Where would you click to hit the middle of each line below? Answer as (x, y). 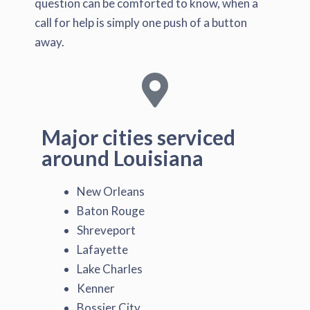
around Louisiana (122, 157)
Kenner (96, 288)
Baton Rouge (111, 210)
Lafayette (102, 249)
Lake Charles (110, 268)
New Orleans (111, 191)
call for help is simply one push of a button (141, 22)
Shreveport (106, 230)
